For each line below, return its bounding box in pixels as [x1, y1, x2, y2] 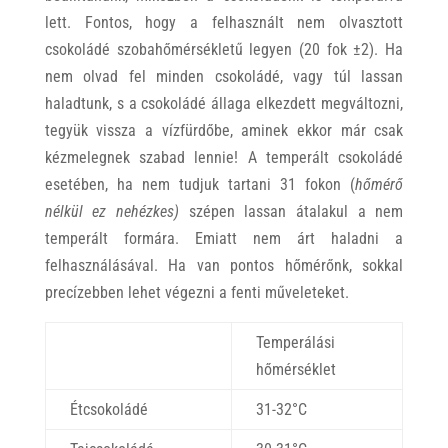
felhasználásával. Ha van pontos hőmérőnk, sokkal [44, 256, 404, 276]
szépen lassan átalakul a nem [179, 202, 404, 222]
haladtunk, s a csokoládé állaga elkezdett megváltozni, [44, 94, 404, 114]
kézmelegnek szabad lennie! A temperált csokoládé [44, 148, 404, 168]
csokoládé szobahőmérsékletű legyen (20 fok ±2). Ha [44, 40, 404, 60]
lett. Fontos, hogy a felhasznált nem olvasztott [44, 13, 404, 33]
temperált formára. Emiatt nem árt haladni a [44, 229, 404, 249]
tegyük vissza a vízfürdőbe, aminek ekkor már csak [44, 121, 404, 141]
